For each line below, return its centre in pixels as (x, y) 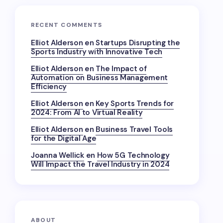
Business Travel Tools (134, 129)
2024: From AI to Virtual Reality (87, 112)
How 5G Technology (133, 155)
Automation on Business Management (100, 78)
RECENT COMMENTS (66, 25)
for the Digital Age (64, 138)
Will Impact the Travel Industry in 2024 (100, 164)
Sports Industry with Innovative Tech (97, 52)
